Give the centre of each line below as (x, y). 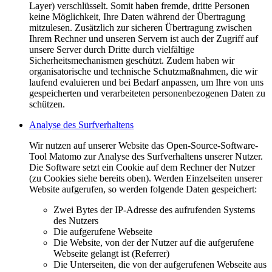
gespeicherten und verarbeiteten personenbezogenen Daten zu (147, 93)
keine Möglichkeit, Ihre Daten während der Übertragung (137, 17)
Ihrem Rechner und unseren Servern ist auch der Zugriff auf (144, 39)
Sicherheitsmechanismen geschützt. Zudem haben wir (132, 61)
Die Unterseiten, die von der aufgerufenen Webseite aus (160, 265)
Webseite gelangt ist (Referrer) (111, 254)
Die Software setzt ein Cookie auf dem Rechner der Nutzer (142, 168)
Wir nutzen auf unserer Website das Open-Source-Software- (144, 146)
